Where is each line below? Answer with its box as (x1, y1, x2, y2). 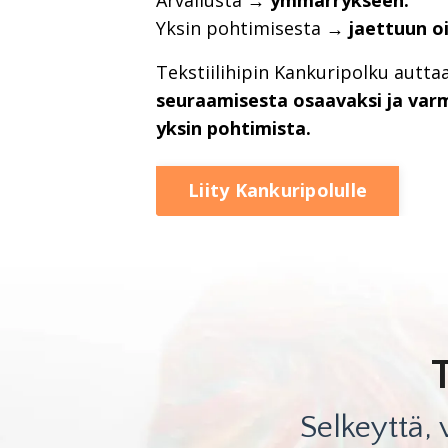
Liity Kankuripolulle (188, 178, 368, 203)
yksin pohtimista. (156, 115, 312, 140)
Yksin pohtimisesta (156, 15, 322, 40)
